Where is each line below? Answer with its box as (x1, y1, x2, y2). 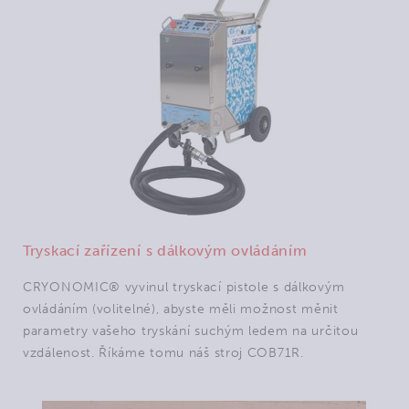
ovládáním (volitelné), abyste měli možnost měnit (23, 301, 339, 317)
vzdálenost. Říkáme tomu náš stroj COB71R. (23, 345, 304, 361)
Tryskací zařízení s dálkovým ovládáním (23, 242, 308, 259)
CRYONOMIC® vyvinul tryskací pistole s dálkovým (23, 279, 345, 295)
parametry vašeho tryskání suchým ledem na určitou (23, 323, 359, 339)
